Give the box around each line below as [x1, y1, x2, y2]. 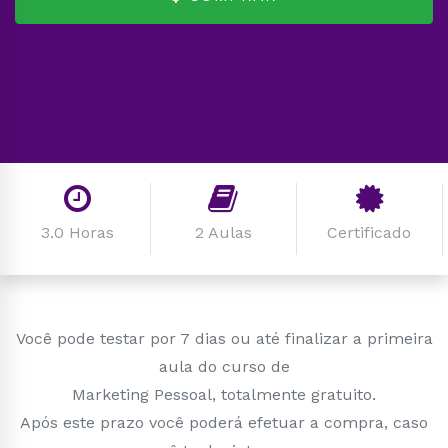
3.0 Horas [40, 222, 114, 242]
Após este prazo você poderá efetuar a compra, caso [20, 412, 428, 432]
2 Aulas [194, 222, 252, 242]
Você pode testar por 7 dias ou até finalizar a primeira [15, 328, 433, 348]
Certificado [327, 222, 412, 242]
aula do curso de [158, 356, 290, 376]
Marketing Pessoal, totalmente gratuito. [72, 384, 376, 404]
